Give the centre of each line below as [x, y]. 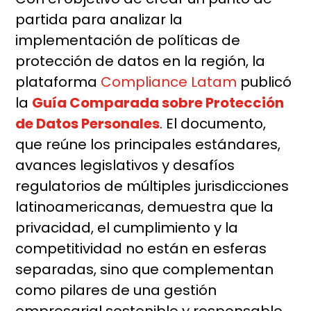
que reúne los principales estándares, [148, 145]
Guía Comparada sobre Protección [158, 103]
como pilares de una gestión [116, 291]
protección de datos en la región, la [141, 61]
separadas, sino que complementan [145, 270]
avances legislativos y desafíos [125, 166]
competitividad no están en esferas [141, 249]
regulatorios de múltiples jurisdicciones [152, 186]
